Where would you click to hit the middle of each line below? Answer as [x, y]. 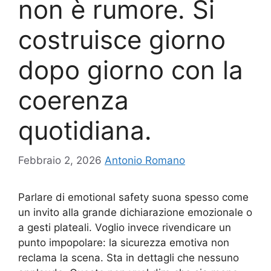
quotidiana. [85, 131]
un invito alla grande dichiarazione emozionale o [135, 212]
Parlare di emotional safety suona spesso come [133, 197]
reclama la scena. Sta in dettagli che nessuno [129, 257]
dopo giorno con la [131, 70]
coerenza [73, 100]
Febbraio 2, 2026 [60, 160]
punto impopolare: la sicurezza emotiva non [124, 242]
